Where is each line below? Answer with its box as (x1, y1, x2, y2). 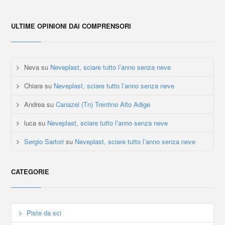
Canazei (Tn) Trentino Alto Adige (56, 99, 151, 109)
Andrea (24, 99, 45, 109)
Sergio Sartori (24, 137, 64, 147)
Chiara (24, 81, 43, 91)
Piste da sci (27, 208, 62, 218)
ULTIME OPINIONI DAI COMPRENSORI (11, 21, 132, 31)
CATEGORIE (11, 167, 50, 177)
